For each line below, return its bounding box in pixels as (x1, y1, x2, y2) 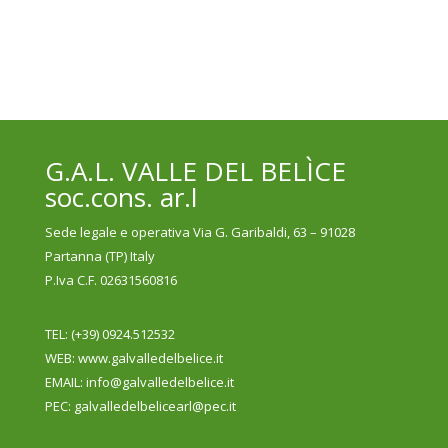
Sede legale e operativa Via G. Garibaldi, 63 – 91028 (44, 223, 355, 242)
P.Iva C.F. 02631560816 (44, 271, 177, 290)
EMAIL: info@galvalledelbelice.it (44, 373, 234, 392)
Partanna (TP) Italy (44, 247, 155, 266)
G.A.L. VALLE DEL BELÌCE (44, 153, 346, 190)
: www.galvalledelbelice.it (71, 349, 223, 368)
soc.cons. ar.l (44, 179, 197, 216)
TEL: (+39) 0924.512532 (44, 325, 175, 344)
